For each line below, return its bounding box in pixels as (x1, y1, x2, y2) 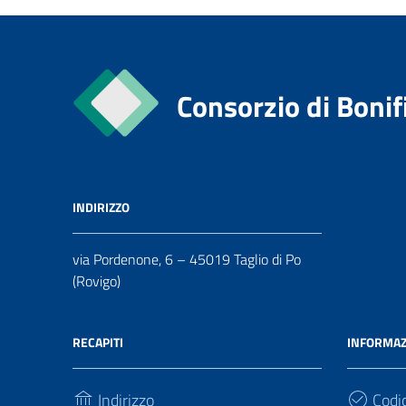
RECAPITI (72, 333, 123, 352)
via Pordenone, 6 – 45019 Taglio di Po (72, 248, 301, 270)
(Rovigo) (72, 270, 121, 292)
